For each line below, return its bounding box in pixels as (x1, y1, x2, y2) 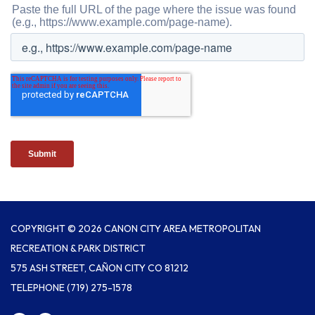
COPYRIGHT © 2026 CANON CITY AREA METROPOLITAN (11, 221, 261, 235)
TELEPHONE (11, 281, 65, 294)
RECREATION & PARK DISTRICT (11, 241, 146, 255)
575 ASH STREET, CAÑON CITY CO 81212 (11, 261, 188, 274)
